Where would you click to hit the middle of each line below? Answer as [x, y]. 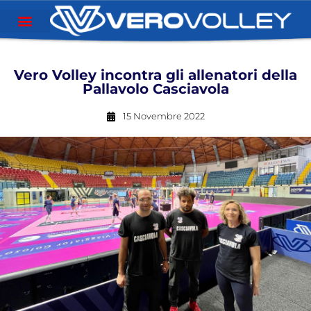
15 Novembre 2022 [164, 116]
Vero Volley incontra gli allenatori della [155, 75]
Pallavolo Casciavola [155, 89]
